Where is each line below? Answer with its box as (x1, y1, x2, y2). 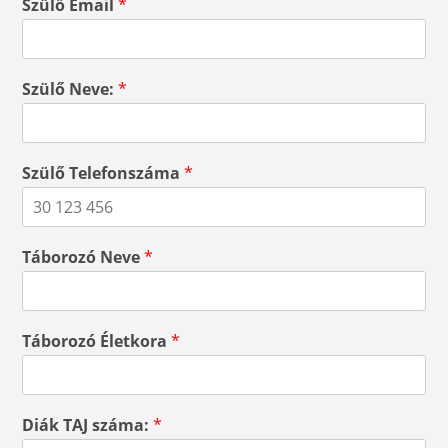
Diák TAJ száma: (22, 414, 154, 436)
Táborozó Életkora (22, 330, 172, 352)
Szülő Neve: (22, 78, 119, 100)
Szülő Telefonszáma (22, 162, 185, 184)
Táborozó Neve (22, 246, 145, 268)
